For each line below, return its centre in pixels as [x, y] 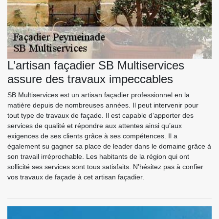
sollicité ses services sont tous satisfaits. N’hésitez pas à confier [105, 166]
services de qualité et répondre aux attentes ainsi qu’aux [95, 125]
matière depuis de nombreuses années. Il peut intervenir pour [103, 105]
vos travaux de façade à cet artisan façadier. [76, 177]
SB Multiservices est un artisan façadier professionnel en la [99, 95]
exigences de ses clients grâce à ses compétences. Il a [92, 136]
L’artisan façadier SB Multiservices [96, 65]
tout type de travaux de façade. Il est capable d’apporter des [100, 115]
